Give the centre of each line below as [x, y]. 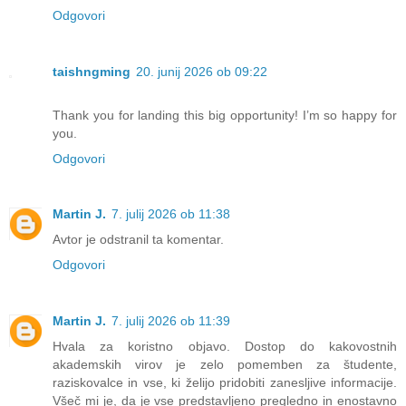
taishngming [92, 71]
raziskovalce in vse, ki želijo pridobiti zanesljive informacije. [225, 383]
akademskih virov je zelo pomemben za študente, [225, 365]
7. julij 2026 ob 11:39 [171, 321]
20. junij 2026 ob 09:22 [202, 71]
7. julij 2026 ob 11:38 [171, 214]
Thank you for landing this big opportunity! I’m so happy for [225, 115]
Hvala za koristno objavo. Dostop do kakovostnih [225, 347]
